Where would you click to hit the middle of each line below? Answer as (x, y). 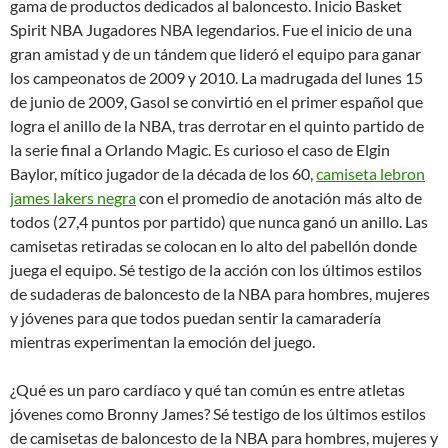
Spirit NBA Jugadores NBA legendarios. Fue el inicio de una (211, 30)
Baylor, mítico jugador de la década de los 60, (163, 174)
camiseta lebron (370, 174)
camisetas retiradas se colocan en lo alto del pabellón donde (213, 246)
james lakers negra (73, 198)
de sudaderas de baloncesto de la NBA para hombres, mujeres (220, 294)
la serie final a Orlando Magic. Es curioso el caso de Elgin (200, 150)
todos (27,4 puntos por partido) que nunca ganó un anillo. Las (219, 222)
